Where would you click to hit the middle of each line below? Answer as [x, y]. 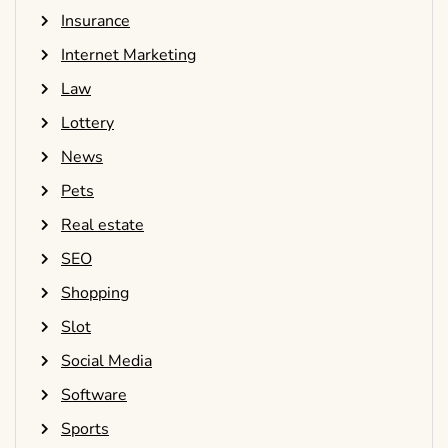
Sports [85, 428]
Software [94, 394]
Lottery [87, 122]
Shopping [95, 292]
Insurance [95, 20]
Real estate [102, 224]
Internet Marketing [128, 54]
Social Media [106, 360]
